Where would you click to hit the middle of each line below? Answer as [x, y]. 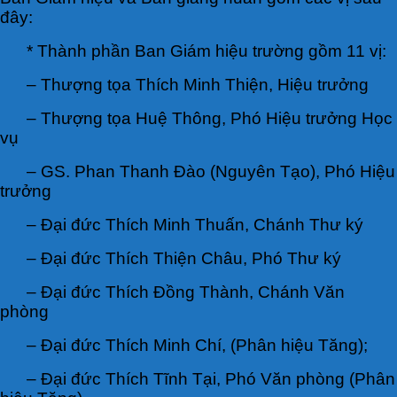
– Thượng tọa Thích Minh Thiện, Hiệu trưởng [198, 84]
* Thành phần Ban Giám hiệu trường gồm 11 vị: [206, 51]
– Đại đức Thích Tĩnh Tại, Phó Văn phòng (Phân [211, 378]
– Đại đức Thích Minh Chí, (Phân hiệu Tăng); [197, 345]
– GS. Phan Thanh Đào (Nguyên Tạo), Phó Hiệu [211, 171]
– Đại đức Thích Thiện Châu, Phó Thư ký [184, 258]
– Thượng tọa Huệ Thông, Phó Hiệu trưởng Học [210, 118]
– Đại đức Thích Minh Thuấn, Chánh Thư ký [195, 224]
